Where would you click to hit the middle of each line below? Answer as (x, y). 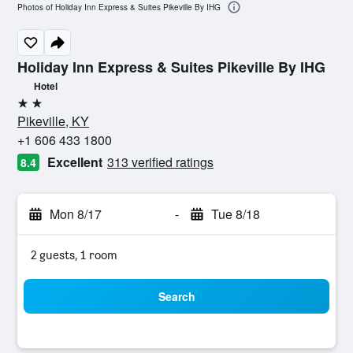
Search (176, 296)
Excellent (75, 162)
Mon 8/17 (76, 214)
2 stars (35, 109)
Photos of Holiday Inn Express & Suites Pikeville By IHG (119, 7)
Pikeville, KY (53, 121)
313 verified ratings (160, 162)
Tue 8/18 (235, 214)
